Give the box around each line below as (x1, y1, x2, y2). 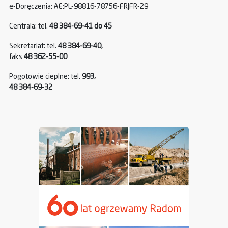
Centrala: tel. (9, 23, 49, 31)
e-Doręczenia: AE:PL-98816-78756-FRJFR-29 (9, 3, 148, 11)
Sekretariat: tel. (9, 43, 58, 50)
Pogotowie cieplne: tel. (9, 73, 80, 81)
